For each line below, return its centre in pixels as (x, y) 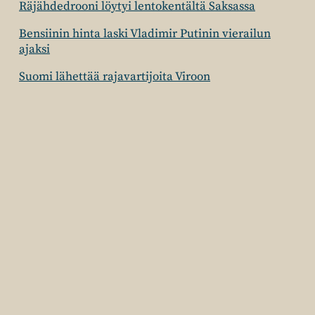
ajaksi (34, 49)
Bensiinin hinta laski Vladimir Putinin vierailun (145, 34)
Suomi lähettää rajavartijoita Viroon (115, 77)
